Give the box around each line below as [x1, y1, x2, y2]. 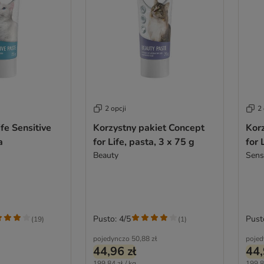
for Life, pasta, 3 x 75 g [93, 136, 194, 149]
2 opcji [104, 104, 126, 114]
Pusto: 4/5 [93, 213, 131, 225]
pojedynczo [93, 234, 130, 244]
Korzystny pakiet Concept [93, 121, 204, 135]
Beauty [93, 150, 118, 161]
